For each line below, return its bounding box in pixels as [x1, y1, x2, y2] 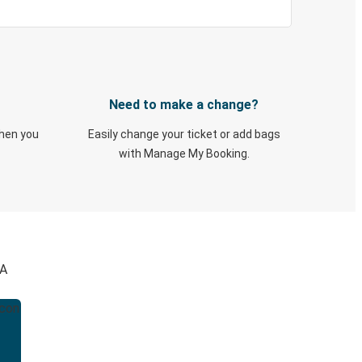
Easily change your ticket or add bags [87, 128, 280, 141]
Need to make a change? [109, 97, 259, 112]
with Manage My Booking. [118, 147, 250, 160]
